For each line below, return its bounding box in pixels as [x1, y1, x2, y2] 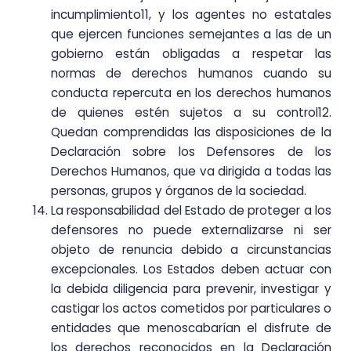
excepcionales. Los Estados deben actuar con [51, 261, 331, 278]
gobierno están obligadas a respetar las [51, 45, 331, 63]
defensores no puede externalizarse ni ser [51, 222, 331, 239]
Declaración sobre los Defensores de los [51, 143, 331, 161]
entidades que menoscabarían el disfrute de [51, 320, 331, 337]
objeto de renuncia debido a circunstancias [51, 241, 331, 259]
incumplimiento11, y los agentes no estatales [51, 6, 331, 24]
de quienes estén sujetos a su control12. [51, 104, 331, 121]
